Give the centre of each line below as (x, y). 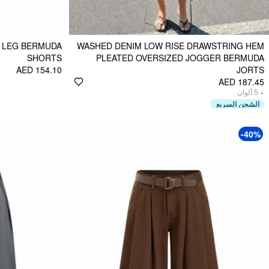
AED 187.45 (241, 81)
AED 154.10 (39, 69)
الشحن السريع (238, 104)
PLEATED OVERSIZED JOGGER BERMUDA (180, 57)
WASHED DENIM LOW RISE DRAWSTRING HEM (171, 45)
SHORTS (44, 57)
